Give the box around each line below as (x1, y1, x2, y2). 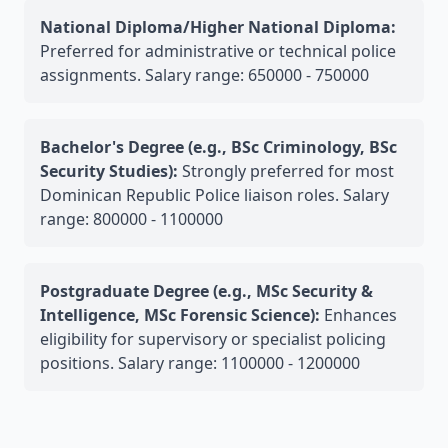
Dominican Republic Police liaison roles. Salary (40, 184, 389, 206)
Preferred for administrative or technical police (40, 40, 396, 62)
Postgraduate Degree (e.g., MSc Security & (40, 280, 373, 302)
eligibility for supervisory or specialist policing (40, 328, 386, 350)
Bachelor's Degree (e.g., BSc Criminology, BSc (40, 136, 397, 158)
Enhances (320, 304, 397, 326)
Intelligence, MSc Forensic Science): (40, 304, 320, 326)
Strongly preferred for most (178, 160, 394, 182)
